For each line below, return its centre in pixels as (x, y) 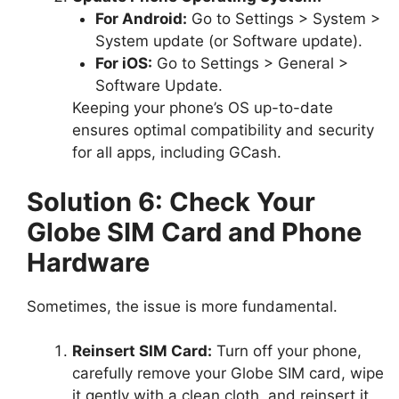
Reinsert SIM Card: (142, 351)
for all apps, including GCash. (177, 153)
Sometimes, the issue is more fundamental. (182, 306)
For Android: (141, 19)
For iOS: (123, 64)
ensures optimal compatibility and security (223, 130)
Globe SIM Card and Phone (194, 232)
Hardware (88, 262)
